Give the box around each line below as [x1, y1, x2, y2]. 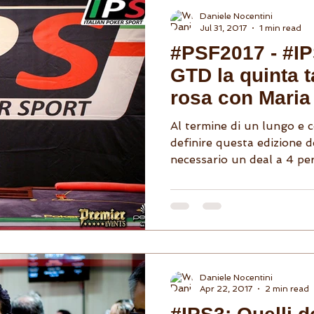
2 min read [265, 284, 309, 294]
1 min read [259, 22, 301, 33]
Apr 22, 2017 [200, 284, 252, 294]
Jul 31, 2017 [200, 22, 247, 33]
